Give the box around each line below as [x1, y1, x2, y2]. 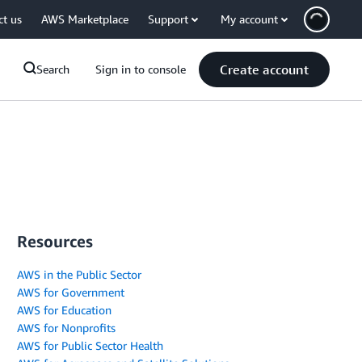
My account [221, 12, 278, 26]
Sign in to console [95, 62, 186, 76]
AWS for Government [17, 285, 124, 299]
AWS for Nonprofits [17, 321, 116, 335]
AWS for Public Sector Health [17, 339, 163, 352]
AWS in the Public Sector [17, 267, 141, 281]
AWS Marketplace [41, 12, 128, 26]
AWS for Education [17, 303, 112, 317]
